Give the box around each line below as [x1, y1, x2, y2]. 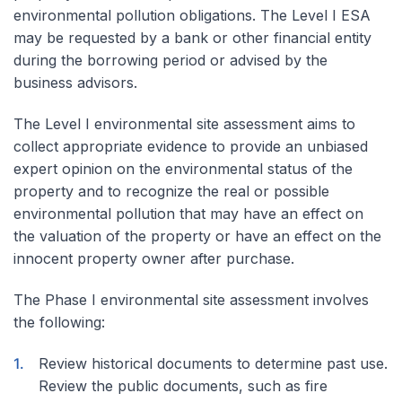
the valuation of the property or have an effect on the [13, 226, 381, 245]
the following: [13, 312, 105, 331]
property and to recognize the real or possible [13, 181, 329, 200]
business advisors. [13, 73, 137, 92]
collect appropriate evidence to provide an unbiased [13, 136, 368, 155]
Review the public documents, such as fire [39, 376, 328, 395]
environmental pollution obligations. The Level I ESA [13, 5, 371, 24]
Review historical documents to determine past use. [39, 354, 388, 372]
